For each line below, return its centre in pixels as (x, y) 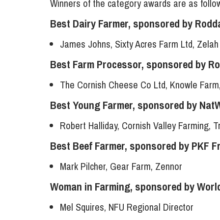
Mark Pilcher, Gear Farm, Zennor (121, 166)
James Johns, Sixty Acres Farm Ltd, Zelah (139, 44)
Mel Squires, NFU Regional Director (127, 207)
